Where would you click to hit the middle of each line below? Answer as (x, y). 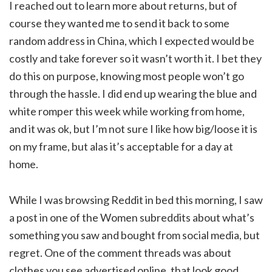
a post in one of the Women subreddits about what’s (132, 217)
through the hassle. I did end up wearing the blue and (133, 93)
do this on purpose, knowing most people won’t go (127, 76)
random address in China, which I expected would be (132, 41)
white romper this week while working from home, (127, 111)
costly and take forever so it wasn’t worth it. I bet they (135, 58)
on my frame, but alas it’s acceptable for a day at (121, 146)
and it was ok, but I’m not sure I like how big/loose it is (133, 129)
